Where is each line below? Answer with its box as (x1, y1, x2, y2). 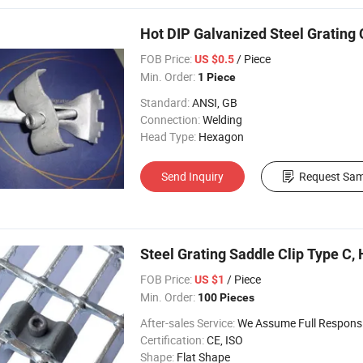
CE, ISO (207, 332, 243, 348)
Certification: (140, 332, 204, 348)
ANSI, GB (192, 95, 237, 110)
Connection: (140, 112, 200, 127)
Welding (203, 112, 242, 127)
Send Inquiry (161, 169, 224, 184)
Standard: (140, 95, 190, 110)
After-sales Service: (140, 315, 235, 331)
